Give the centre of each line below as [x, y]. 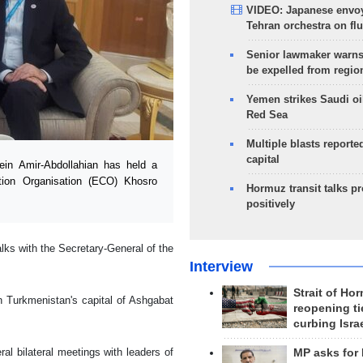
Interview [221, 267]
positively [270, 204]
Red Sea [267, 115]
